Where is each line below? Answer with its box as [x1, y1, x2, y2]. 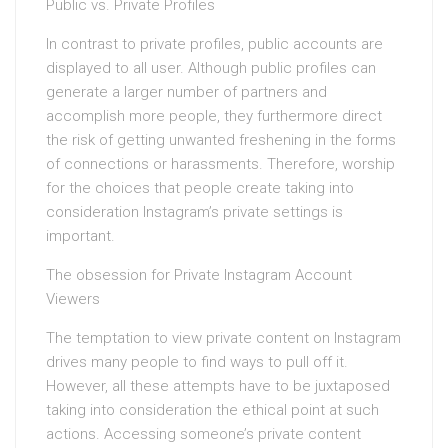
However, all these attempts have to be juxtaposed [46, 377, 390, 395]
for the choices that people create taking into [46, 179, 354, 197]
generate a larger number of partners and [46, 83, 327, 101]
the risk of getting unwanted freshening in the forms [46, 131, 396, 149]
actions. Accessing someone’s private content [46, 425, 361, 443]
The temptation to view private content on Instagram [46, 329, 401, 347]
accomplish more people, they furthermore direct [46, 107, 382, 125]
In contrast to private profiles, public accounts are [46, 35, 383, 53]
